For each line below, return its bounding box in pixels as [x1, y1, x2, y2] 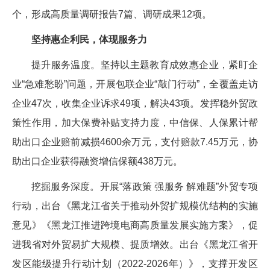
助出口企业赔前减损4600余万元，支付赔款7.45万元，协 [12, 136, 258, 147]
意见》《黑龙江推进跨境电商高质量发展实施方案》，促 [12, 219, 258, 230]
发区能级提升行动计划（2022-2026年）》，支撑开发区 [12, 258, 258, 269]
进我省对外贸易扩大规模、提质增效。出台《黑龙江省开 [12, 239, 258, 250]
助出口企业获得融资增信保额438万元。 [12, 155, 183, 166]
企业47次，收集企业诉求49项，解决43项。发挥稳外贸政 [12, 98, 258, 108]
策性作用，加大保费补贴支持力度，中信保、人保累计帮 [12, 117, 258, 128]
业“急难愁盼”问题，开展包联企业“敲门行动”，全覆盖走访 [12, 78, 258, 89]
